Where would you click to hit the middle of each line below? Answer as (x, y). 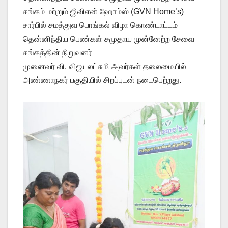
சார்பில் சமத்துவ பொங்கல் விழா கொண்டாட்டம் (100, 25)
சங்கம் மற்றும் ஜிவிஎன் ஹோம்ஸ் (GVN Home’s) (103, 11)
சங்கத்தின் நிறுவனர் (58, 52)
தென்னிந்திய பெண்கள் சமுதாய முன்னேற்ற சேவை (109, 39)
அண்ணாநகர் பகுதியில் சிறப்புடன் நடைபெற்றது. (102, 80)
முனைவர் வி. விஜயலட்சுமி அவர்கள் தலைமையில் (105, 66)
